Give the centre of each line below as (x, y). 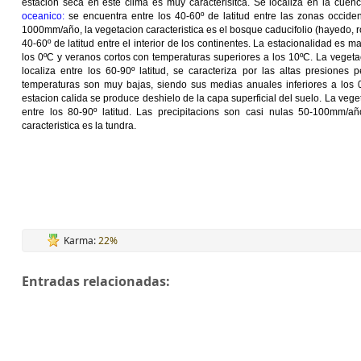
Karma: (81, 241)
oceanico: (43, 16)
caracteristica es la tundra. (79, 126)
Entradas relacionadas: (96, 281)
